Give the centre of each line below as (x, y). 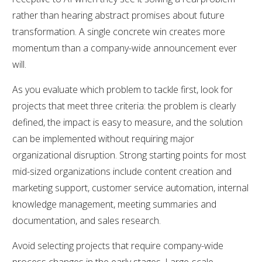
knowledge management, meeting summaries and (114, 204)
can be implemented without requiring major (103, 138)
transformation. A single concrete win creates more (119, 31)
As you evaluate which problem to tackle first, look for (123, 89)
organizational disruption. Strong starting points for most (129, 155)
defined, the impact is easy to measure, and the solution (127, 122)
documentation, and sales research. (87, 220)
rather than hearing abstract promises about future (118, 15)
